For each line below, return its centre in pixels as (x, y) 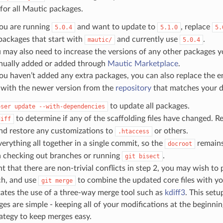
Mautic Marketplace (143, 63)
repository (133, 88)
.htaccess (133, 131)
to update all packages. (149, 106)
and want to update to (116, 27)
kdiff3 (175, 192)
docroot (180, 144)
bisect (149, 156)
